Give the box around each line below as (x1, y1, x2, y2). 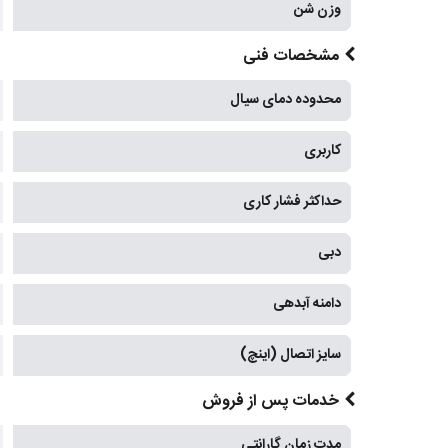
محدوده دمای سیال (230, 88, 341, 113)
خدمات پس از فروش (201, 388, 339, 416)
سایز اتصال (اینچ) (240, 343, 341, 368)
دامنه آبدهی (273, 292, 341, 317)
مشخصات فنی (242, 43, 339, 71)
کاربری (304, 139, 341, 164)
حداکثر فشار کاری (243, 190, 341, 215)
